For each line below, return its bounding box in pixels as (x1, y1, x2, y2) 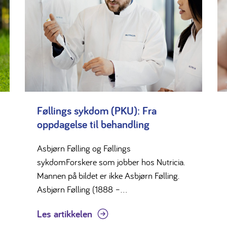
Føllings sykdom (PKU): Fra (36, 103, 157, 118)
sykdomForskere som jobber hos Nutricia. (36, 156, 185, 168)
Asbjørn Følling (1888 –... (36, 183, 127, 196)
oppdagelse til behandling (36, 117, 149, 132)
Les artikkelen (36, 207, 92, 221)
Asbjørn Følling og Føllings (36, 142, 131, 155)
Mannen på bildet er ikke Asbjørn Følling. (36, 170, 179, 182)
